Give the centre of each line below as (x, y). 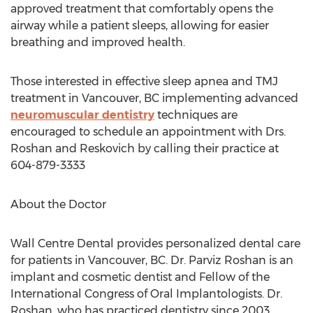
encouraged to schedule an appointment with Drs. (148, 132)
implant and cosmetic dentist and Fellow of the (140, 277)
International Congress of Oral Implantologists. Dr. (146, 294)
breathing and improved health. (98, 42)
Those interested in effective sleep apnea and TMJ (144, 81)
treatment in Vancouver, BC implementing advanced (154, 98)
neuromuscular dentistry (82, 115)
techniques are (196, 115)
